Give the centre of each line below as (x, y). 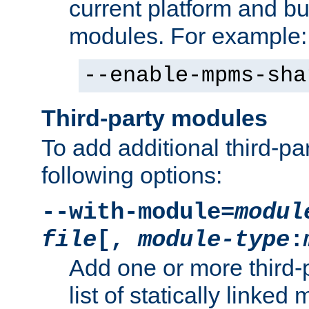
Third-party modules (154, 118)
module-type (214, 240)
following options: (132, 175)
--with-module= (138, 212)
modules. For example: (188, 36)
